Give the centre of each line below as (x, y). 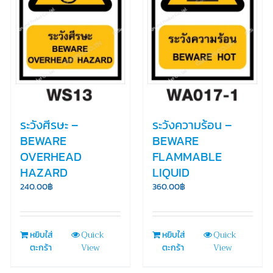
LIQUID (171, 172)
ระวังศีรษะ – (49, 125)
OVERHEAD (51, 156)
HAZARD (44, 172)
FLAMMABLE (187, 156)
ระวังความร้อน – (192, 125)
